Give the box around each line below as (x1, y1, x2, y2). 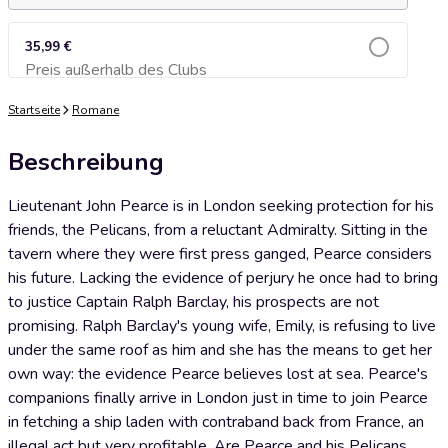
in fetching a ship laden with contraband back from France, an (8, 411, 424, 433)
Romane (72, 102, 119, 118)
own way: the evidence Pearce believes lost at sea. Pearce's (8, 363, 428, 385)
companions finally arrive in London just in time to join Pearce (8, 387, 428, 409)
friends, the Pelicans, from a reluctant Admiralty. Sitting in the (8, 219, 428, 241)
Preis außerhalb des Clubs (25, 59, 207, 81)
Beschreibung (8, 146, 164, 178)
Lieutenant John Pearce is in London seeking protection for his (8, 195, 434, 217)
